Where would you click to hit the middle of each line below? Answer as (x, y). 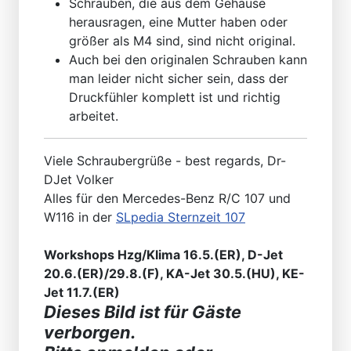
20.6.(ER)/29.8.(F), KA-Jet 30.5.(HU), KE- (174, 273)
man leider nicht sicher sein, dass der (179, 78)
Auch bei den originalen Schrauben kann (188, 59)
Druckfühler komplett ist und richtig (175, 97)
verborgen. (90, 332)
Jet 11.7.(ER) (82, 292)
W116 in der (80, 217)
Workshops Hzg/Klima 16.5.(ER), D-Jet (163, 254)
